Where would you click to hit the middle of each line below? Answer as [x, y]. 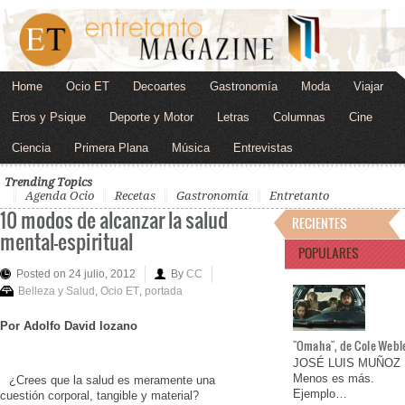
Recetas [135, 195]
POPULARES [328, 252]
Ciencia [31, 147]
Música [191, 147]
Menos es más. [333, 379]
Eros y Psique [49, 117]
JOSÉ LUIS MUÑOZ [346, 363]
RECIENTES [319, 222]
